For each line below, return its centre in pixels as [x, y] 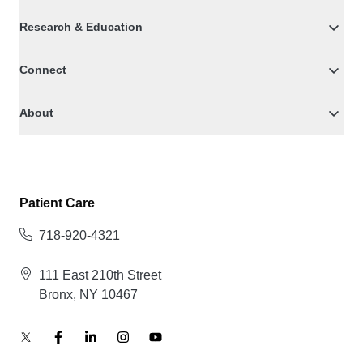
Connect [43, 70]
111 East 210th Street [100, 275]
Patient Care [57, 203]
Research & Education [81, 27]
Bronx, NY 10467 [88, 294]
